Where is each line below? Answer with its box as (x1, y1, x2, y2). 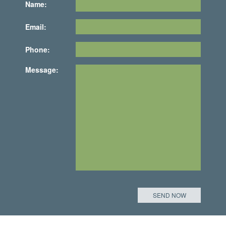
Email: (25, 21, 46, 32)
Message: (25, 64, 59, 75)
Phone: (25, 44, 50, 54)
